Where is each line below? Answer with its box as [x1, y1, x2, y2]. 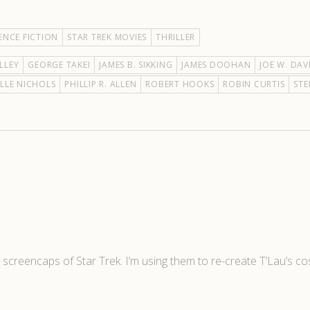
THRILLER [156, 31, 195, 43]
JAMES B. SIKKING [99, 59, 173, 71]
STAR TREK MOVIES [67, 31, 147, 43]
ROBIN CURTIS [223, 78, 285, 90]
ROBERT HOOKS [145, 78, 215, 90]
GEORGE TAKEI [28, 59, 91, 71]
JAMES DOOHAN [181, 59, 251, 71]
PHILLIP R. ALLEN [64, 78, 137, 90]
